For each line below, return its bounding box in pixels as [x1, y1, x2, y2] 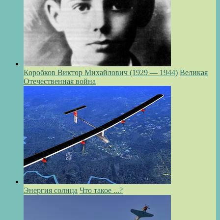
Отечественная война [24, 77, 96, 86]
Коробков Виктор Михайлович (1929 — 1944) [24, 68, 178, 77]
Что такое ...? [80, 186, 123, 195]
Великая [180, 68, 208, 77]
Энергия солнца [24, 186, 78, 195]
